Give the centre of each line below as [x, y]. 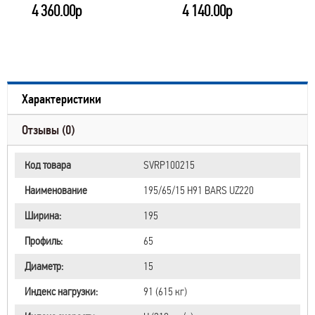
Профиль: [44, 241]
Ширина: [43, 216]
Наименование [56, 190]
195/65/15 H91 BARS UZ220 [199, 190]
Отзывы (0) [48, 130]
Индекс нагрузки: [61, 291]
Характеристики [62, 99]
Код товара [48, 165]
